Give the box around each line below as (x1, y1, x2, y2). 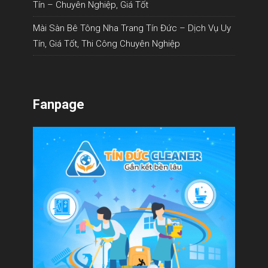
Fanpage (33, 96, 84, 112)
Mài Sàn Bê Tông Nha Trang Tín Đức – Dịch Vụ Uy (33, 22, 231, 33)
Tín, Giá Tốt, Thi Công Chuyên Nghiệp (33, 38, 180, 49)
